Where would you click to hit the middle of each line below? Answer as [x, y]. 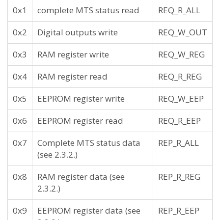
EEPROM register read [80, 121]
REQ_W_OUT [183, 32]
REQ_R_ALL [179, 10]
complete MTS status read [88, 10]
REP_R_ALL [179, 143]
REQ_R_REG [180, 76]
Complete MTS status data [89, 143]
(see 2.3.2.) [57, 154]
